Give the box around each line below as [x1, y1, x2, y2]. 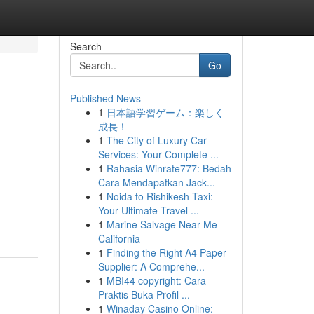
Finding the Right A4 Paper [106, 245, 226, 259]
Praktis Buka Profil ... [97, 287, 190, 301]
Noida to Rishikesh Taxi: [106, 189, 213, 203]
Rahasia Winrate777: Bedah [106, 161, 231, 175]
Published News [69, 91, 141, 105]
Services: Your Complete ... [97, 147, 219, 161]
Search [69, 39, 102, 53]
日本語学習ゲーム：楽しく [106, 105, 224, 119]
